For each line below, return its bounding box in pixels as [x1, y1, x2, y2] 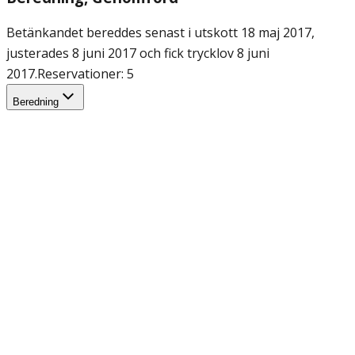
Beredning [13, 95, 59, 108]
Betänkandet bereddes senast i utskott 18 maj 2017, [6, 23, 315, 41]
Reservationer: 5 [37, 64, 134, 82]
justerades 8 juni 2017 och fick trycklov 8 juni [6, 44, 269, 62]
